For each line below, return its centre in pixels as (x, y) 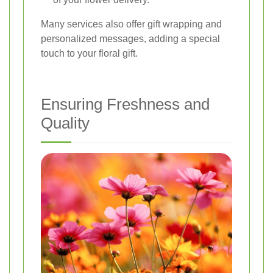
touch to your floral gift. (89, 53)
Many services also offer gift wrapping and (131, 24)
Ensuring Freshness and (125, 104)
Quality (65, 123)
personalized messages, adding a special (130, 38)
